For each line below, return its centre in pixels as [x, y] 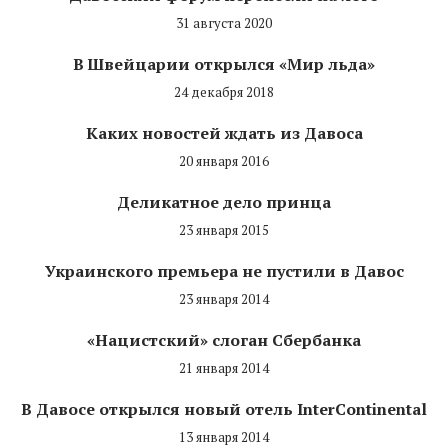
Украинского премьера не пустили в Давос [224, 271]
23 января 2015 [224, 230]
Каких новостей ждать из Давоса [224, 133]
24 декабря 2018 [224, 92]
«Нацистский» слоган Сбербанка [224, 340]
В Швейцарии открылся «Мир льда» [224, 64]
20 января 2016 [224, 161]
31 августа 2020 [224, 23]
